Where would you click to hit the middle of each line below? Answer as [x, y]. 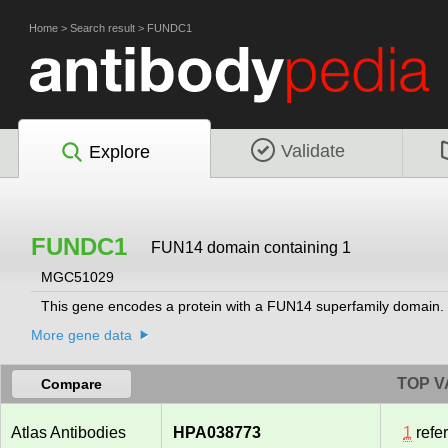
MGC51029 [79, 277]
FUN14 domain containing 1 [251, 247]
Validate [313, 150]
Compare [71, 384]
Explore [119, 151]
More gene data [81, 335]
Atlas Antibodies [68, 433]
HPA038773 [217, 433]
